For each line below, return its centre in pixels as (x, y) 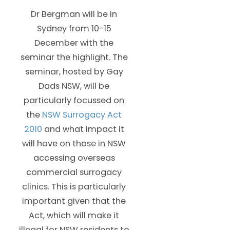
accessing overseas (74, 158)
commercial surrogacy (74, 172)
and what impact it (83, 129)
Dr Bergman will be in (74, 14)
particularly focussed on (74, 100)
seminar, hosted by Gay (74, 71)
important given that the (74, 201)
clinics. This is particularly (74, 186)
